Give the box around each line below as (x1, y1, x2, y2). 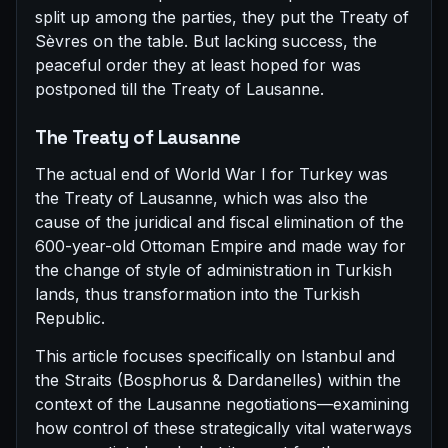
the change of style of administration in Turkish (35, 260, 392, 281)
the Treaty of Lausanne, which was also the (35, 188, 368, 209)
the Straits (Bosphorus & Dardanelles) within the (35, 370, 401, 391)
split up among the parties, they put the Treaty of (35, 7, 409, 28)
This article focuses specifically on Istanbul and (35, 346, 395, 367)
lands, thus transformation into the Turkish (35, 284, 360, 305)
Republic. (35, 308, 105, 329)
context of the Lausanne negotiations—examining (35, 394, 409, 415)
